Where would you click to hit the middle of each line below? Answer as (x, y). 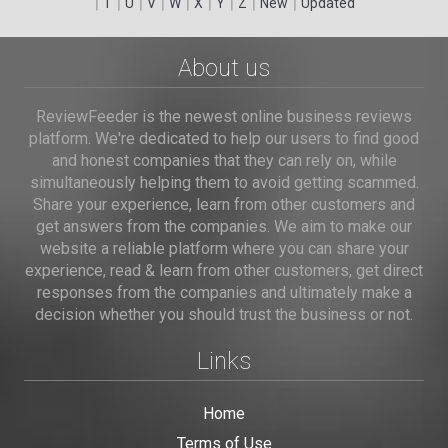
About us (224, 68)
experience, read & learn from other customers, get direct (224, 270)
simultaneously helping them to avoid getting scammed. (224, 182)
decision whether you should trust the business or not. (224, 314)
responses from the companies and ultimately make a (224, 292)
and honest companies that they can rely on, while (224, 160)
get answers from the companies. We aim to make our (224, 226)
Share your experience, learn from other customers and (224, 204)
